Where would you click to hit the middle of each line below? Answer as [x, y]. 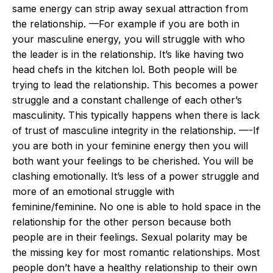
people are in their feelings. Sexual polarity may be [130, 237]
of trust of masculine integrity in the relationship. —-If [136, 130]
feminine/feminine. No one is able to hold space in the [136, 207]
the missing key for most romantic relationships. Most [136, 252]
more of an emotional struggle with [93, 191]
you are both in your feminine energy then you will [130, 146]
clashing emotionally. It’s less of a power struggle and [136, 176]
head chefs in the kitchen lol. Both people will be [125, 69]
